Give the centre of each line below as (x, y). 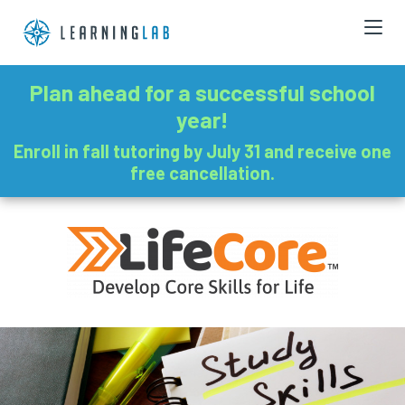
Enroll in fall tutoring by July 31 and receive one (202, 151)
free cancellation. (202, 172)
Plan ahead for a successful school (202, 92)
